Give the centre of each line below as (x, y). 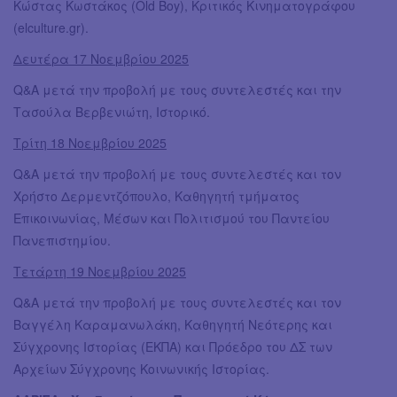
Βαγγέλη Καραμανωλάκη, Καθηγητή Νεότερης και (173, 325)
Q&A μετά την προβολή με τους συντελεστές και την (177, 90)
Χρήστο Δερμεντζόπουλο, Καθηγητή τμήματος (156, 196)
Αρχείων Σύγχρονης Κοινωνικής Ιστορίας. (141, 369)
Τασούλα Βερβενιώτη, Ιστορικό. (112, 112)
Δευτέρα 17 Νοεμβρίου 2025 (101, 59)
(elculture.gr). (51, 28)
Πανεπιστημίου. (62, 241)
